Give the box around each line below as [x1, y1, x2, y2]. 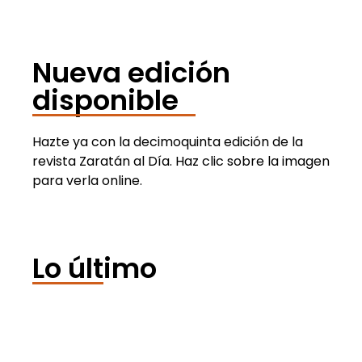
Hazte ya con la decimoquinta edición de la [32, 132, 303, 151]
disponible [32, 80, 179, 120]
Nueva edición [32, 53, 230, 92]
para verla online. [32, 170, 142, 190]
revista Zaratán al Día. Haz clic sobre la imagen [32, 151, 330, 170]
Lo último [32, 248, 157, 288]
